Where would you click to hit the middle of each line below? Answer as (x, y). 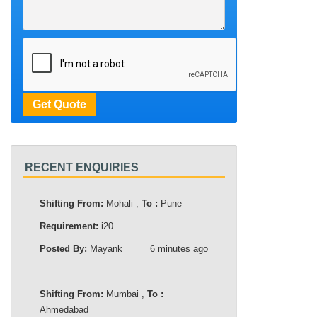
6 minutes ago (179, 248)
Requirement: (69, 226)
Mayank (106, 248)
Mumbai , (125, 294)
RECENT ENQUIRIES (82, 167)
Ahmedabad (64, 309)
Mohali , (122, 203)
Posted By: (65, 248)
